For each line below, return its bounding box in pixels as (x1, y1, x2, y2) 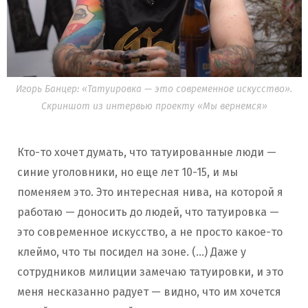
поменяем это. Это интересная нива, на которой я (17, 185, 283, 199)
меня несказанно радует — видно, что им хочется (17, 285, 281, 298)
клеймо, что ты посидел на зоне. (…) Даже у (17, 245, 246, 258)
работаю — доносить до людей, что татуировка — (17, 205, 279, 219)
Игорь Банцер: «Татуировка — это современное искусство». (16, 82, 292, 95)
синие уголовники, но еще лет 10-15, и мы (17, 165, 238, 179)
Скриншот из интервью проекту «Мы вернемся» (41, 100, 267, 112)
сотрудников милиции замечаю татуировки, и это (17, 265, 283, 278)
